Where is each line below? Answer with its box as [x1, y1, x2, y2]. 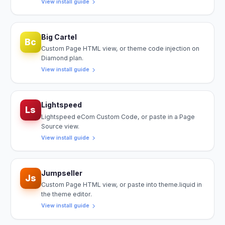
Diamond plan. [41, 54, 83, 62]
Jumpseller [41, 168, 82, 177]
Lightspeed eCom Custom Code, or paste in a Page [41, 113, 195, 121]
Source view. [41, 122, 79, 130]
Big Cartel [41, 32, 77, 41]
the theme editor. [41, 190, 92, 198]
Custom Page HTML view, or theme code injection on [41, 45, 199, 53]
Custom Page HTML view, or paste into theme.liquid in [41, 181, 202, 189]
